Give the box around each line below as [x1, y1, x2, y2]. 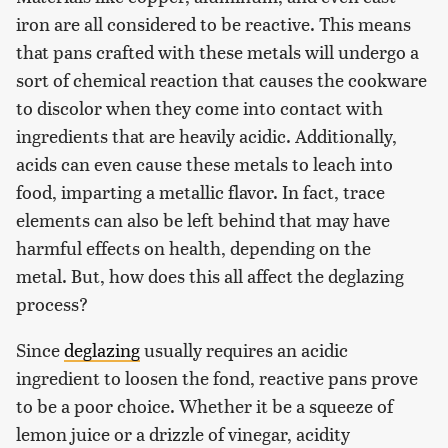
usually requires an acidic [140, 336, 348, 362]
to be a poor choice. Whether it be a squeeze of [16, 392, 393, 418]
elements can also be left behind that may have [16, 206, 390, 232]
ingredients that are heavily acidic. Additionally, [16, 122, 397, 148]
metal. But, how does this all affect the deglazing [16, 262, 404, 288]
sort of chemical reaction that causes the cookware [16, 66, 427, 92]
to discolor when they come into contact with [16, 94, 383, 120]
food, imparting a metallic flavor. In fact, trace [16, 178, 385, 204]
